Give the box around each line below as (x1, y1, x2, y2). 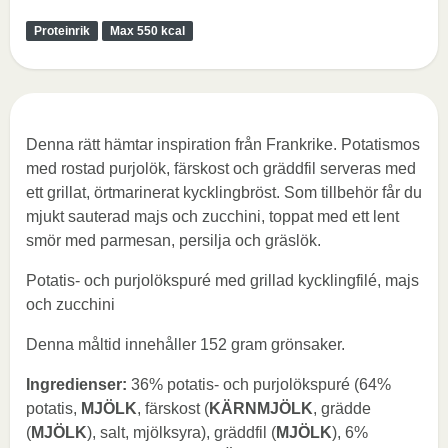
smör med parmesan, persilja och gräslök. (26, 232, 321, 249)
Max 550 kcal (110, 24, 185, 38)
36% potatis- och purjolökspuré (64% (127, 376, 391, 393)
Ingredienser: (26, 376, 127, 393)
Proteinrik (34, 24, 90, 38)
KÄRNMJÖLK (209, 400, 313, 417)
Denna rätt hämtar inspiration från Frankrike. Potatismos (26, 136, 420, 153)
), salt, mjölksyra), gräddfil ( (87, 424, 276, 441)
